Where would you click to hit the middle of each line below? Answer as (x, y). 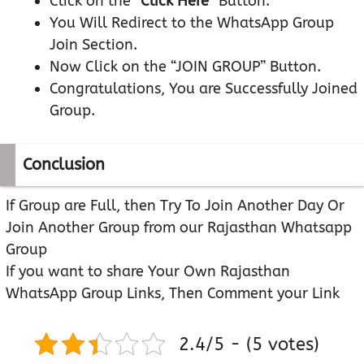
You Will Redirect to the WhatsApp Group (192, 22)
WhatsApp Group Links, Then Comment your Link (173, 293)
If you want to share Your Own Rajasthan (148, 271)
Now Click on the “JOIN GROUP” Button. (185, 66)
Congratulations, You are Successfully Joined (204, 88)
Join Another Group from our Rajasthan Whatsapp (179, 227)
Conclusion (64, 164)
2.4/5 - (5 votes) (249, 344)
